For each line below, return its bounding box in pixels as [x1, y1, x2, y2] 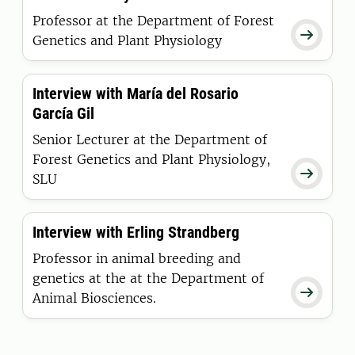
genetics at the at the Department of [32, 270, 264, 286]
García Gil [32, 104, 94, 123]
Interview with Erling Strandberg [32, 223, 239, 242]
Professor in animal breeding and [32, 250, 241, 266]
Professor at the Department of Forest [32, 13, 274, 29]
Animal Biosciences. [32, 290, 156, 306]
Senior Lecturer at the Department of [32, 132, 267, 147]
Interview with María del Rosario [32, 84, 239, 103]
